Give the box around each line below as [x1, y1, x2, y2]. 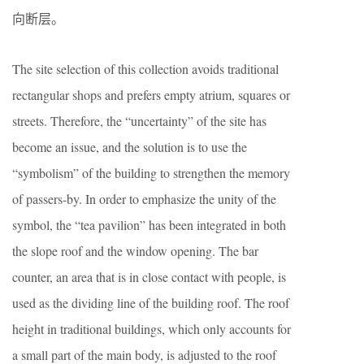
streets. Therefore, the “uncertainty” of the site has [12, 112, 266, 130]
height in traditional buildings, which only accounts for [12, 320, 291, 338]
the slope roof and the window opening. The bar [12, 242, 258, 260]
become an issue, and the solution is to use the [12, 138, 247, 156]
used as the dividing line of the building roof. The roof [12, 294, 289, 312]
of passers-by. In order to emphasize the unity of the [12, 190, 276, 208]
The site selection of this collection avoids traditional [12, 60, 279, 78]
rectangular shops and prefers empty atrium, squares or [12, 86, 290, 104]
